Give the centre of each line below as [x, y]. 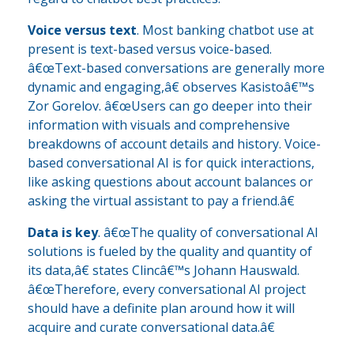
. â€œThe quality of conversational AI [208, 233]
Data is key [63, 233]
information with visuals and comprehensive [159, 125]
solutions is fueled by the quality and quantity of [170, 252]
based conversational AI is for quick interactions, [171, 163]
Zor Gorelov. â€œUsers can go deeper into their [170, 106]
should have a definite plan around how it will [161, 309]
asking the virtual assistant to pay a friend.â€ [161, 201]
